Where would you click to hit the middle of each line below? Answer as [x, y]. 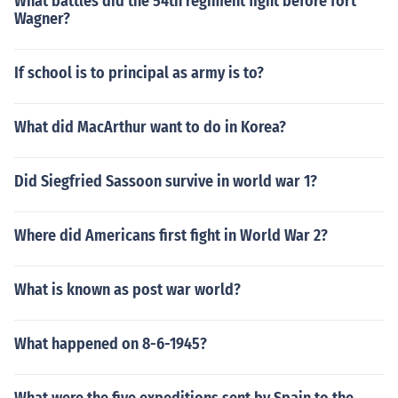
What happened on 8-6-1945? [111, 344]
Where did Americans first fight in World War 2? [171, 235]
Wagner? [42, 19]
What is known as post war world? [127, 290]
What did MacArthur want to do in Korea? [150, 127]
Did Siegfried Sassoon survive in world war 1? [166, 181]
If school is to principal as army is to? [139, 73]
